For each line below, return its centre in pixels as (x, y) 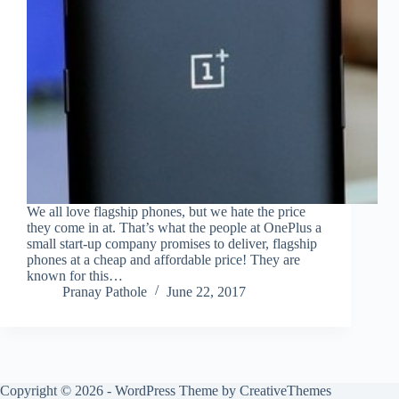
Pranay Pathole (105, 292)
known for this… (75, 276)
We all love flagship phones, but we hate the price (166, 212)
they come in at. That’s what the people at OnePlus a (174, 228)
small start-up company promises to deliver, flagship (172, 244)
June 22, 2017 (206, 292)
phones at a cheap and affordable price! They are (163, 260)
